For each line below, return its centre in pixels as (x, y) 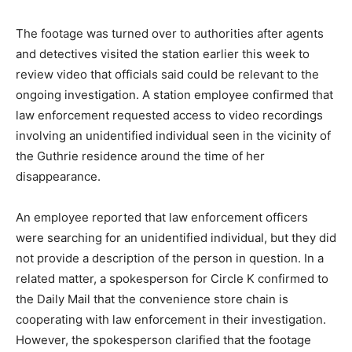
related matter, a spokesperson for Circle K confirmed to (172, 279)
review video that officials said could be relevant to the (167, 75)
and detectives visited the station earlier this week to (163, 54)
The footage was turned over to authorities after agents (170, 34)
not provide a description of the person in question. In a (170, 258)
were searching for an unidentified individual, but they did (176, 238)
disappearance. (58, 177)
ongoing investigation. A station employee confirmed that (174, 95)
